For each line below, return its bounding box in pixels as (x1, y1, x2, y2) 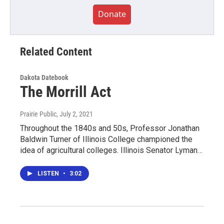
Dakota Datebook (20, 73, 68, 81)
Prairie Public (20, 110, 56, 118)
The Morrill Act (20, 83, 111, 100)
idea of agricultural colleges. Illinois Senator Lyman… (20, 145, 202, 155)
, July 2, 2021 (56, 110, 93, 118)
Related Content (20, 45, 92, 58)
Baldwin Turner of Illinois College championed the (20, 134, 192, 144)
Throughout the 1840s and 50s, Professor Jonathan (20, 123, 199, 133)
